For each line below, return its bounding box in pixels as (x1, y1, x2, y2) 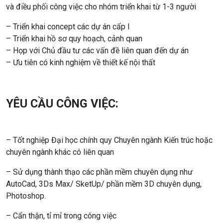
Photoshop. (6, 191, 46, 201)
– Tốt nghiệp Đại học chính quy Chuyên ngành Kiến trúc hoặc (6, 135, 213, 145)
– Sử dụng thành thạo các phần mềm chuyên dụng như (6, 167, 193, 177)
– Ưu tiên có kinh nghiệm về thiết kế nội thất (6, 57, 155, 67)
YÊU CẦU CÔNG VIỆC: (6, 96, 118, 111)
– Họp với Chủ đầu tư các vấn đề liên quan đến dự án (6, 45, 189, 55)
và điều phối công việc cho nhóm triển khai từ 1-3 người (6, 1, 196, 11)
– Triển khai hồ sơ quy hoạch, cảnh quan (6, 33, 142, 43)
